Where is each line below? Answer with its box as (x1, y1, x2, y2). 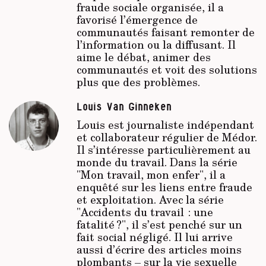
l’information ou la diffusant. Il (76, 37, 236, 53)
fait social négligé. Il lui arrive (76, 229, 233, 245)
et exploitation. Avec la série (76, 192, 224, 208)
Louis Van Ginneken (76, 103, 172, 112)
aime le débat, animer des (76, 49, 211, 65)
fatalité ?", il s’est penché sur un (76, 217, 242, 233)
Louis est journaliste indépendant (76, 117, 254, 133)
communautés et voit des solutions (76, 62, 257, 78)
